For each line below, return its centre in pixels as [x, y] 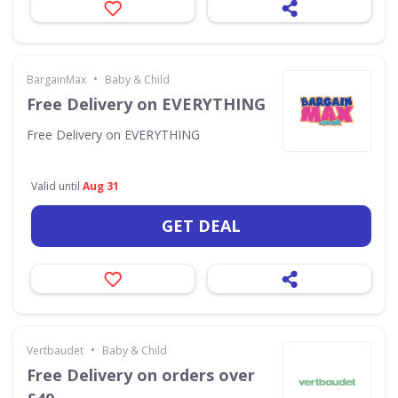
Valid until [57, 186]
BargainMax [56, 79]
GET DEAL [201, 225]
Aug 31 [101, 186]
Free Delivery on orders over [141, 374]
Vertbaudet [55, 350]
